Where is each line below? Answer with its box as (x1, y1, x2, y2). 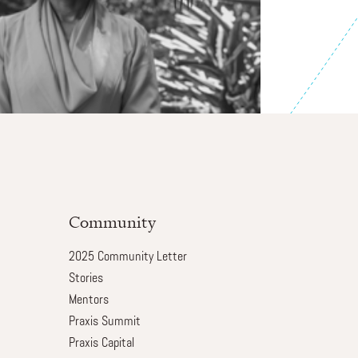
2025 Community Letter (68, 251, 187, 264)
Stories (68, 272, 103, 285)
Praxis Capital (68, 337, 134, 350)
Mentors (68, 294, 109, 307)
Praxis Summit (68, 316, 141, 328)
